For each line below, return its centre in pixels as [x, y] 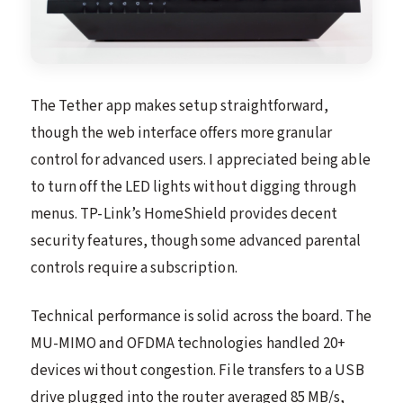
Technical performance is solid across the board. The [201, 317]
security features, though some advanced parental [196, 242]
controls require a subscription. [134, 269]
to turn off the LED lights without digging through [194, 188]
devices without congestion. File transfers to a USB [197, 371]
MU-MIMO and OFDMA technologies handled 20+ [188, 344]
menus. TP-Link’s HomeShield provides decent [184, 215]
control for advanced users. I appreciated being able [201, 161]
